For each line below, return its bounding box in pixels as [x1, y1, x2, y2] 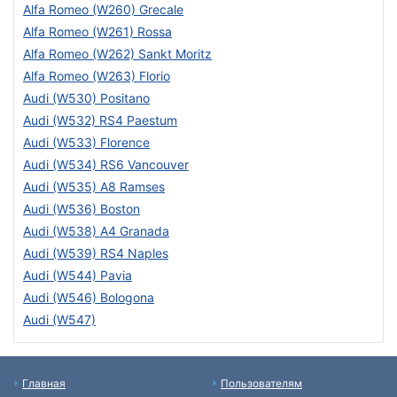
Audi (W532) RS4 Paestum [23, 113, 177, 128]
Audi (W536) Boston [23, 201, 140, 216]
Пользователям [221, 377, 302, 390]
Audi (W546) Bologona [23, 290, 154, 305]
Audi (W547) [23, 312, 96, 327]
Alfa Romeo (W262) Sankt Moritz [23, 46, 212, 61]
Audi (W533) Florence [23, 135, 150, 150]
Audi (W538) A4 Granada [23, 223, 169, 238]
